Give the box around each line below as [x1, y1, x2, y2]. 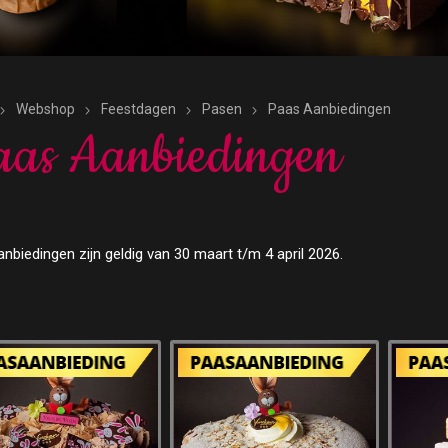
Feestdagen [100, 101, 176, 117]
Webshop [15, 101, 75, 117]
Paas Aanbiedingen [267, 101, 391, 117]
